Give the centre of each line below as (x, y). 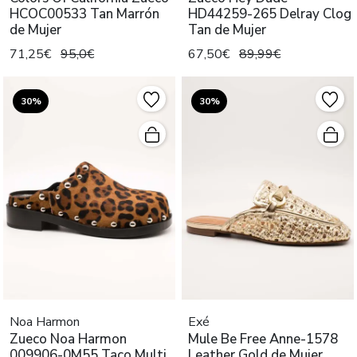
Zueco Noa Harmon (68, 339)
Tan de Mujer (227, 29)
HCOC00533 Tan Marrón (84, 14)
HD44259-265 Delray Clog (270, 14)
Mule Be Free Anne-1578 (263, 339)
